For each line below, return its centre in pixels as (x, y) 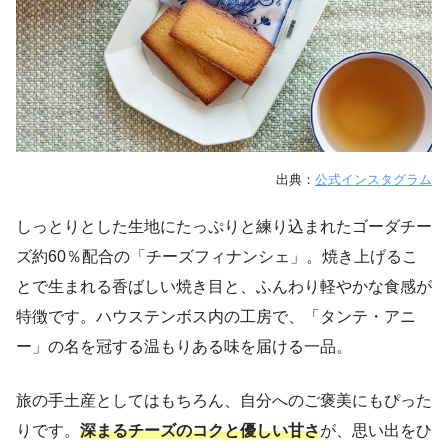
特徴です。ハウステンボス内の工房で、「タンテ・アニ (216, 316)
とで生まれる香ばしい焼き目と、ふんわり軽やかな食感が (224, 286)
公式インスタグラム (373, 180)
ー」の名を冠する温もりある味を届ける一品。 (184, 346)
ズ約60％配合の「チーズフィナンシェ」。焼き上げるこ (217, 256)
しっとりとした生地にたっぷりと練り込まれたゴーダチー (224, 226)
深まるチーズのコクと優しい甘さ (200, 430)
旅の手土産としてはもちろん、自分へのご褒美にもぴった (224, 400)
